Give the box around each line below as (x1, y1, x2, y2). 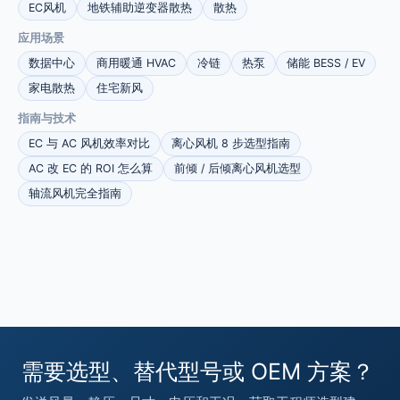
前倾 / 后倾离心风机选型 (174, 162, 301, 176)
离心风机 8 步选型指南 (171, 137, 290, 151)
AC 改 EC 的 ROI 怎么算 (29, 162, 153, 176)
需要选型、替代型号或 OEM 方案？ (21, 357, 374, 385)
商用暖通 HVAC (96, 56, 176, 71)
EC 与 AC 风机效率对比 (29, 137, 150, 151)
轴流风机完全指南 (29, 187, 121, 201)
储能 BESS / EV (287, 56, 365, 71)
